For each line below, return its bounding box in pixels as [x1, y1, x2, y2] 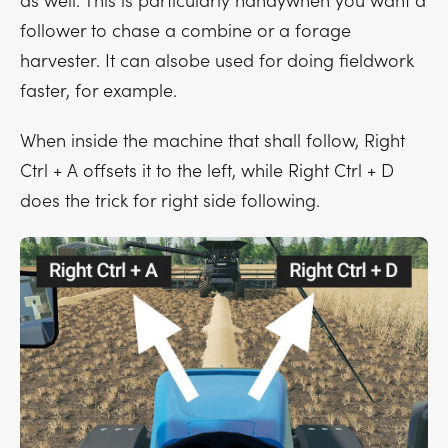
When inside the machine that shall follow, [20, 131, 364, 153]
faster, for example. [20, 81, 177, 103]
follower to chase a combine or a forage [20, 21, 351, 43]
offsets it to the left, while [78, 161, 288, 183]
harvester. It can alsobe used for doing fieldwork [20, 51, 414, 73]
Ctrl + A [20, 161, 78, 183]
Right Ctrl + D [288, 161, 394, 183]
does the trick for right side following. [20, 191, 320, 213]
